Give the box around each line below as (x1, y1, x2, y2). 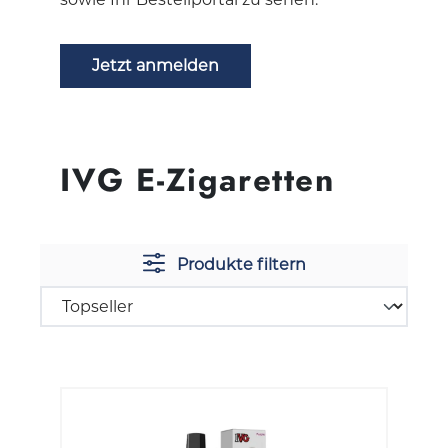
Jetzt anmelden (92, 55, 219, 75)
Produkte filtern (176, 254, 306, 274)
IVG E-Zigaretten (60, 157, 335, 202)
